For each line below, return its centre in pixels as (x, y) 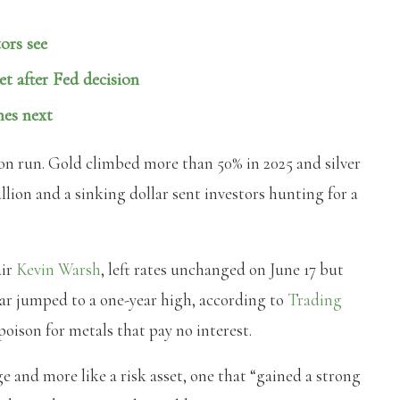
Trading (315, 299)
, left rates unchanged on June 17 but (222, 269)
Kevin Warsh (58, 269)
